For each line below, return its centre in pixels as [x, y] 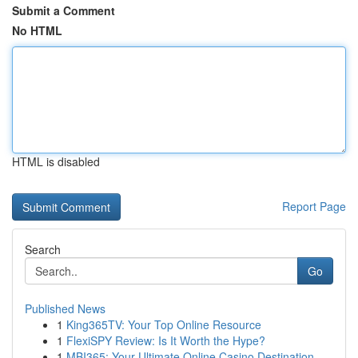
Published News [65, 308]
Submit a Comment [64, 10]
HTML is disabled [56, 161]
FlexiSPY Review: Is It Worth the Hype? [166, 340]
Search [43, 249]
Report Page [314, 206]
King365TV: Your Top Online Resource [164, 324]
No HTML [37, 30]
